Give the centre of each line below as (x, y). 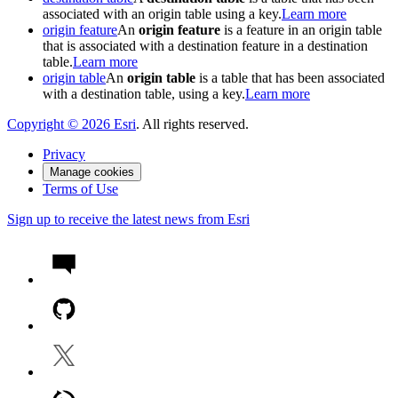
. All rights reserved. (192, 124)
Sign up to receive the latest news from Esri (128, 219)
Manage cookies (92, 172)
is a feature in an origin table (301, 30)
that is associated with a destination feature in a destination (205, 46)
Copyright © (44, 124)
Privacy (64, 155)
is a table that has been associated (290, 78)
